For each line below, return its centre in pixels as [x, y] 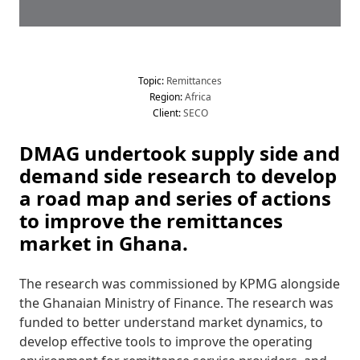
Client [165, 113]
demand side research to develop [178, 176]
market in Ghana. [104, 243]
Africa [196, 97]
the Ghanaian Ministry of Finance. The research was [176, 303]
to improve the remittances [151, 221]
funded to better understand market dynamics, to [171, 322]
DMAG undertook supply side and [180, 153]
